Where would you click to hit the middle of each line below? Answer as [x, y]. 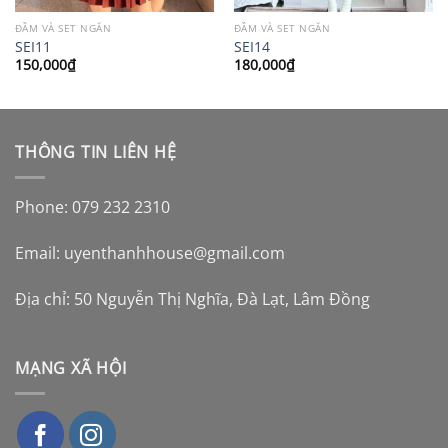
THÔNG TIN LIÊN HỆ [96, 152]
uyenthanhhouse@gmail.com [174, 252]
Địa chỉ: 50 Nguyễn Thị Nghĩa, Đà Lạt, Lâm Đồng [192, 298]
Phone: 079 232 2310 [92, 207]
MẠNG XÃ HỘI [71, 368]
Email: [39, 252]
